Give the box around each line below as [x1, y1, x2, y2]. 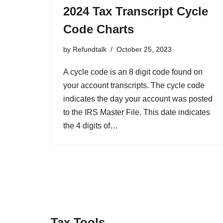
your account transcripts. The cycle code [63, 81, 205, 90]
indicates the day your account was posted [63, 95, 213, 104]
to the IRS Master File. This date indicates [63, 108, 210, 117]
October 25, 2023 [116, 45, 172, 54]
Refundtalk [73, 45, 107, 54]
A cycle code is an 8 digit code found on [63, 68, 203, 77]
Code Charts [63, 22, 134, 36]
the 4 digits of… [63, 121, 118, 130]
